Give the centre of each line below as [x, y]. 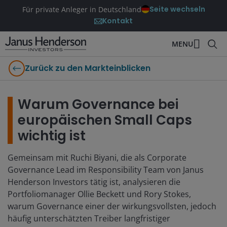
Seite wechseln [177, 9]
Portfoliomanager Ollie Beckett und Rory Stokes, [99, 194]
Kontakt [118, 21]
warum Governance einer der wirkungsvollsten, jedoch [112, 206]
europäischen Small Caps [105, 120]
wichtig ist [52, 136]
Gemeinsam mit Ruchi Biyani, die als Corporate [97, 158]
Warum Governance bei [98, 104]
